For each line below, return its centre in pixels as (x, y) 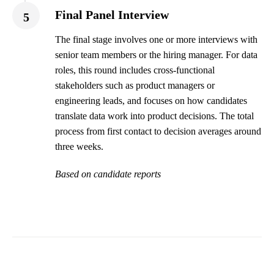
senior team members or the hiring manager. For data (156, 55)
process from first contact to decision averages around (158, 131)
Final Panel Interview (112, 15)
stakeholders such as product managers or (135, 86)
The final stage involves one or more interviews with (156, 40)
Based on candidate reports (108, 174)
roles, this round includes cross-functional (135, 70)
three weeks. (79, 147)
